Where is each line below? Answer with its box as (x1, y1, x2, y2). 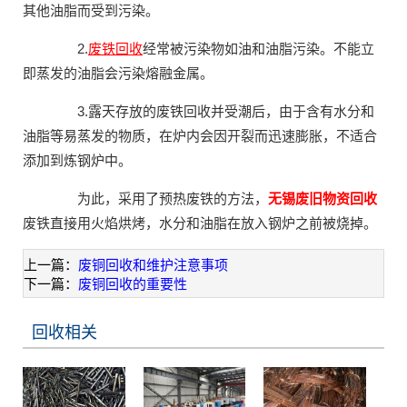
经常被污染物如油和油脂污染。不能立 (143, 40, 374, 56)
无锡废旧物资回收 (268, 190, 377, 206)
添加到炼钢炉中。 (23, 152, 132, 168)
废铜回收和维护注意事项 (78, 256, 228, 273)
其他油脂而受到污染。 (23, 2, 159, 18)
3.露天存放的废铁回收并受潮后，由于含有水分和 (50, 103, 374, 119)
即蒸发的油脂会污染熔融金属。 (23, 65, 213, 81)
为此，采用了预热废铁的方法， (50, 190, 268, 206)
